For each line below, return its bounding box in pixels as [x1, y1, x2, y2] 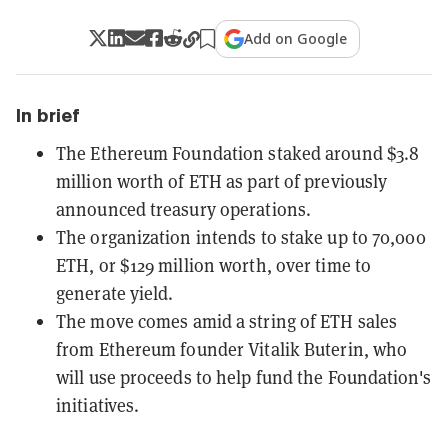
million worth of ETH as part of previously [56, 169, 388, 193]
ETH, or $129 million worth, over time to [56, 253, 372, 277]
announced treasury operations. [56, 197, 312, 221]
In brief [16, 104, 80, 126]
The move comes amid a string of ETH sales [56, 309, 398, 333]
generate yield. [56, 281, 174, 305]
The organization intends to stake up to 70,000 [56, 225, 426, 249]
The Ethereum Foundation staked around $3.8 [56, 141, 420, 165]
